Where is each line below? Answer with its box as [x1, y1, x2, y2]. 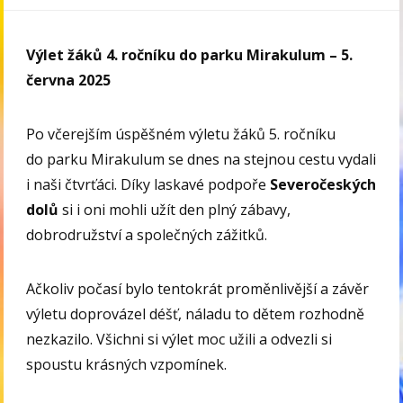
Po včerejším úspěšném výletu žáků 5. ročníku [26, 123, 336, 144]
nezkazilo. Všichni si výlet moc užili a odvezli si [26, 328, 333, 349]
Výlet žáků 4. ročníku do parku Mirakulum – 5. [26, 44, 354, 65]
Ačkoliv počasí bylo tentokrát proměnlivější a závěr [26, 278, 370, 299]
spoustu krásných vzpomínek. [26, 354, 228, 374]
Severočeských [270, 174, 377, 194]
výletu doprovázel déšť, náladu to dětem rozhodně [26, 303, 365, 324]
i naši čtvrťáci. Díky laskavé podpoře [26, 174, 271, 194]
